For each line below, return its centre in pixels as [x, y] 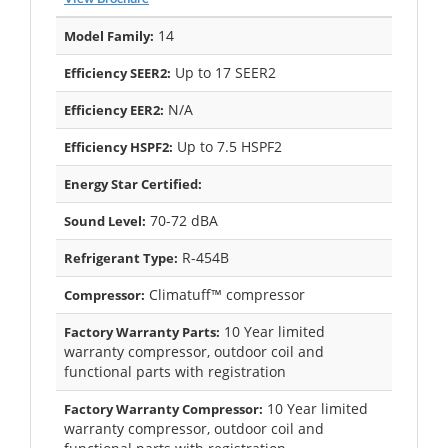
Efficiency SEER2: [117, 72]
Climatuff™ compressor [225, 294]
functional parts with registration [175, 371]
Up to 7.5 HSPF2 [227, 146]
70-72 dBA [182, 220]
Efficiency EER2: [114, 109]
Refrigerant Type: [121, 257]
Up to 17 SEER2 [223, 72]
